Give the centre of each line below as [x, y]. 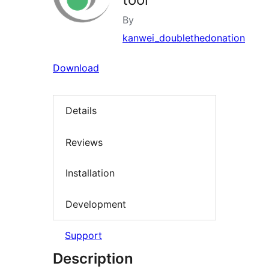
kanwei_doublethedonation [184, 38]
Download [76, 68]
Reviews [84, 142]
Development [96, 204]
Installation [90, 173]
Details [81, 111]
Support [83, 236]
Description [93, 259]
